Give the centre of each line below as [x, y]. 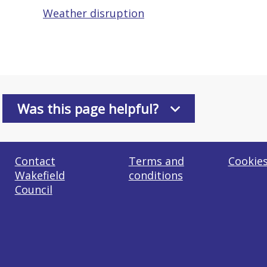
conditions [156, 175]
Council [33, 190]
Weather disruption [94, 13]
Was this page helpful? [88, 108]
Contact [35, 161]
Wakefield [40, 175]
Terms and [156, 161]
